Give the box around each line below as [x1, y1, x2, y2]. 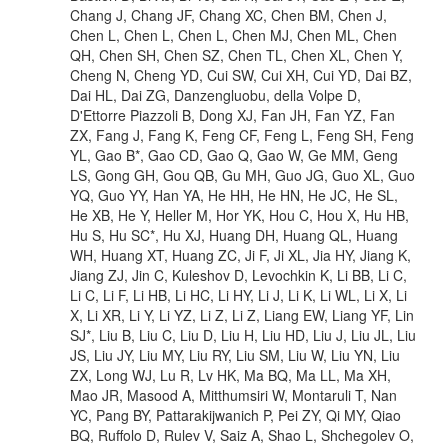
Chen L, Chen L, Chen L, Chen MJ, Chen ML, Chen [70, 24, 397, 45]
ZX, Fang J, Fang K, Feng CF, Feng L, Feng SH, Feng [70, 124, 414, 145]
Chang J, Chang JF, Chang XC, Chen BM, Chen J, [70, 4, 387, 25]
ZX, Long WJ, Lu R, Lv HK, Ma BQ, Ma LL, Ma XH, [70, 364, 391, 385]
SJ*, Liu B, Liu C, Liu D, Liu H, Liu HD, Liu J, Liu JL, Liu [70, 324, 416, 345]
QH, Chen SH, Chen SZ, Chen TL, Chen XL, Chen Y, [70, 44, 403, 65]
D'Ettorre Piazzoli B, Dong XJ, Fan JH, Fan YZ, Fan [70, 104, 395, 125]
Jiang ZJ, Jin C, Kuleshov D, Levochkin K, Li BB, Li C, [70, 264, 407, 285]
